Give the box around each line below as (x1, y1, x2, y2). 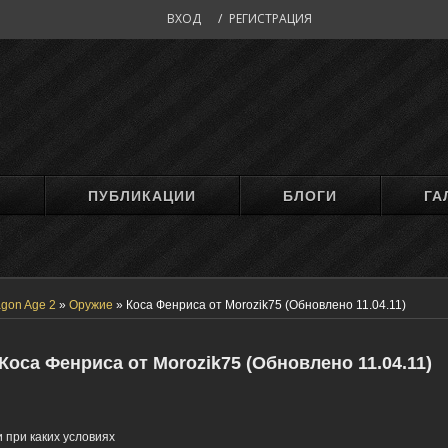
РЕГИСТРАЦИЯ (228, 10, 312, 27)
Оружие (69, 298, 113, 312)
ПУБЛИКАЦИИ (88, 188, 197, 204)
